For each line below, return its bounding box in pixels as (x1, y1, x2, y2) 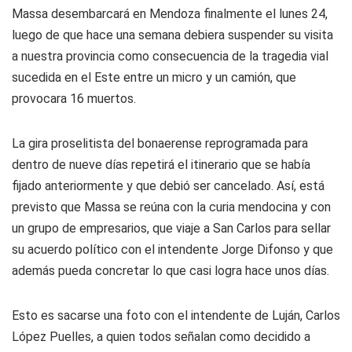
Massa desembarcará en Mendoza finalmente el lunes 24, (12, 6, 328, 21)
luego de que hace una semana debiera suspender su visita (12, 27, 333, 42)
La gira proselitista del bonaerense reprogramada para (12, 136, 308, 151)
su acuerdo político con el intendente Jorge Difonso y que (12, 242, 333, 257)
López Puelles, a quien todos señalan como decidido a (12, 329, 310, 344)
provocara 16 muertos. (12, 91, 136, 106)
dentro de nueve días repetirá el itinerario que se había (12, 157, 310, 172)
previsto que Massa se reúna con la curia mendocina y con (12, 200, 331, 214)
